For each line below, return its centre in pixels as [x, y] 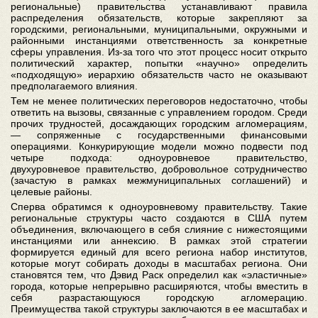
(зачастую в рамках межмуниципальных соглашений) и [159, 180]
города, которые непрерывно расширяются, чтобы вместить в [159, 286]
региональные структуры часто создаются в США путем [159, 218]
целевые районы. [51, 192]
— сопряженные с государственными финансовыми [159, 135]
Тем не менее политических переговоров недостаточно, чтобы [159, 101]
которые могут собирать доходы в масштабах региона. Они [159, 263]
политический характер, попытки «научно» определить [159, 63]
